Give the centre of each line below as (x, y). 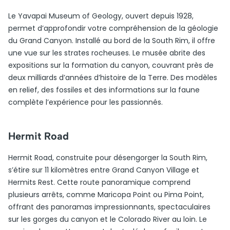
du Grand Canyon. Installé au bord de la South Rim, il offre (112, 41)
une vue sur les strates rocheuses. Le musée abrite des (107, 53)
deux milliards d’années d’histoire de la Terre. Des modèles (113, 78)
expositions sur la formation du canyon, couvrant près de (111, 65)
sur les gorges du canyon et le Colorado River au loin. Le (108, 219)
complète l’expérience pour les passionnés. (85, 102)
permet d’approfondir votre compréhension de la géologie (113, 28)
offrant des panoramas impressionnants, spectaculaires (109, 207)
